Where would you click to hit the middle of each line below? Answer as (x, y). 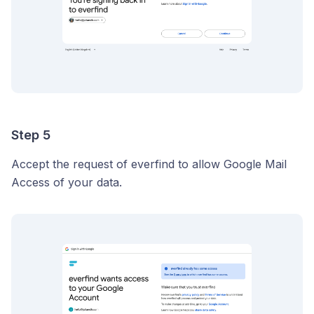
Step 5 (31, 135)
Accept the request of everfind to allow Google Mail (149, 164)
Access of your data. (67, 182)
